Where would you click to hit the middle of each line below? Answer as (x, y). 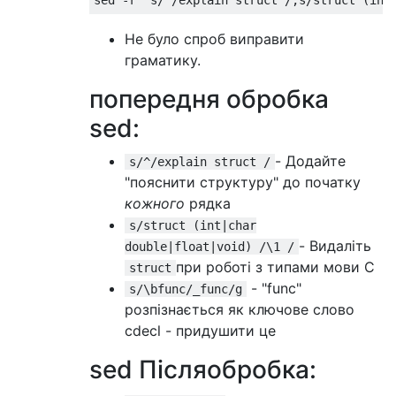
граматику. (163, 60)
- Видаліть (335, 246)
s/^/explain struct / (200, 162)
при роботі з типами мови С (275, 267)
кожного (155, 203)
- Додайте (310, 161)
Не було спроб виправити (214, 39)
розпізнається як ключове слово (240, 309)
